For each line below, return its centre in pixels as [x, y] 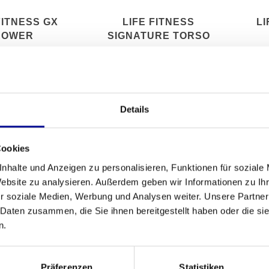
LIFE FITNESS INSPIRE [159, 256]
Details [134, 109]
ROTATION [159, 50]
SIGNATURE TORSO [159, 36]
